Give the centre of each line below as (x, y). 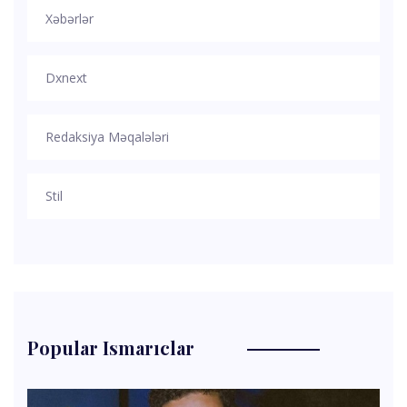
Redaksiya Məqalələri (107, 136)
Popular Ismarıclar (111, 347)
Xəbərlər (69, 18)
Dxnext (66, 77)
